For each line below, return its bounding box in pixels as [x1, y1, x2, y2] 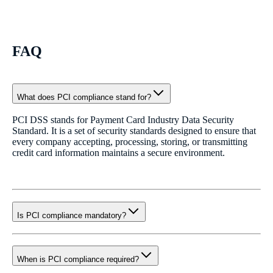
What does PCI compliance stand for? [17, 92, 151, 102]
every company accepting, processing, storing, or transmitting [12, 136, 247, 147]
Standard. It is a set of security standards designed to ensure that [12, 126, 256, 136]
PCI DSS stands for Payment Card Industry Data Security [12, 115, 234, 126]
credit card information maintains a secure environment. [12, 147, 225, 158]
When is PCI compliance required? [17, 255, 139, 264]
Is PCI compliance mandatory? [17, 211, 126, 221]
